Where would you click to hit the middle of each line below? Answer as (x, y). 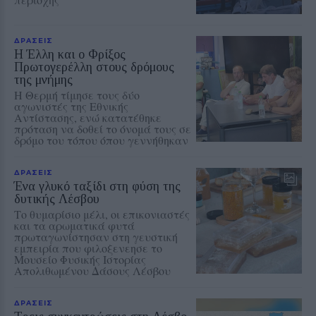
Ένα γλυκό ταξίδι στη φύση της (97, 186)
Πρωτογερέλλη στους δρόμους (94, 67)
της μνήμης (43, 79)
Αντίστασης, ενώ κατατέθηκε (88, 117)
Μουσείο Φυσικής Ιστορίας (80, 259)
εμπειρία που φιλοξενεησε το (88, 248)
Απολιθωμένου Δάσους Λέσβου (92, 270)
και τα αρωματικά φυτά (74, 225)
